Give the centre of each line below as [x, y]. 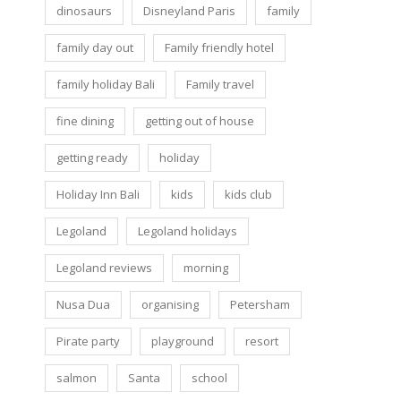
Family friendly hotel [219, 47]
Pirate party [88, 341]
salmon [77, 377]
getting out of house [200, 120]
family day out [95, 47]
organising [170, 304]
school [209, 377]
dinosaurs [84, 10]
